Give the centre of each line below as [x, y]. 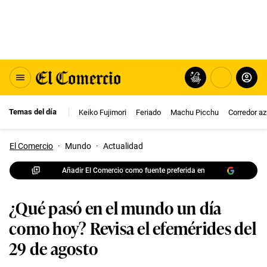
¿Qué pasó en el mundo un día [115, 207]
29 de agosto [54, 248]
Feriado [148, 112]
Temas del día [33, 112]
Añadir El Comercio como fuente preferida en [133, 170]
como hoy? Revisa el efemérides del [133, 227]
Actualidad [123, 146]
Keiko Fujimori [103, 112]
